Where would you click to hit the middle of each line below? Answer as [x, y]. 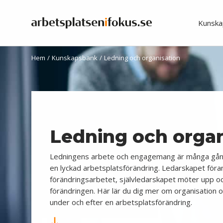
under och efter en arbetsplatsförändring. [121, 202]
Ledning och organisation [142, 58]
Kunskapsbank [75, 58]
